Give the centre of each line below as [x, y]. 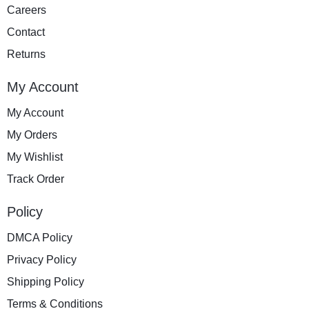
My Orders [32, 135]
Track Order [36, 179]
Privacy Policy [42, 260]
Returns [26, 54]
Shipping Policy [46, 282]
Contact [26, 32]
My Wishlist [35, 157]
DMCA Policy [40, 238]
